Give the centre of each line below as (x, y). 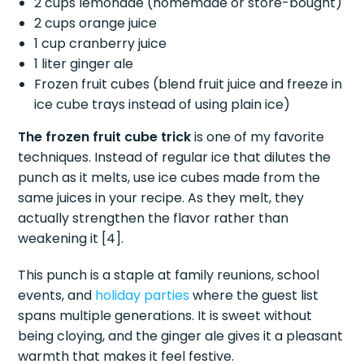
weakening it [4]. (71, 238)
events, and (57, 295)
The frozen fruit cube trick (105, 136)
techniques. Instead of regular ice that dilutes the (175, 157)
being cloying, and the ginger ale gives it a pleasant (181, 336)
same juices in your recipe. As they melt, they (161, 197)
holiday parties (143, 295)
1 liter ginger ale (84, 63)
